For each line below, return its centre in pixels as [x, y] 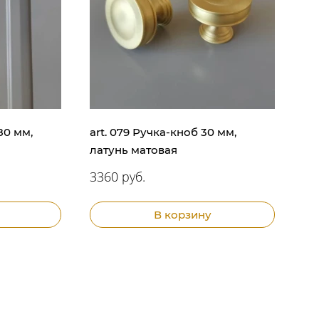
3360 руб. [117, 176]
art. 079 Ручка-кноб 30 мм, [163, 132]
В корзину [182, 214]
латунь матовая [134, 150]
